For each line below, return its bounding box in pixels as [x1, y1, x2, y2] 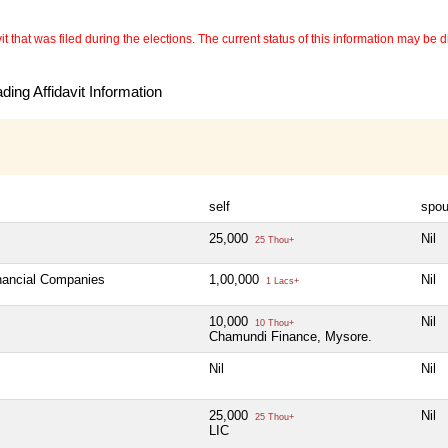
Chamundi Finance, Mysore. [209, 329, 372, 345]
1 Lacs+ [263, 276, 299, 287]
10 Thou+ [252, 318, 294, 329]
